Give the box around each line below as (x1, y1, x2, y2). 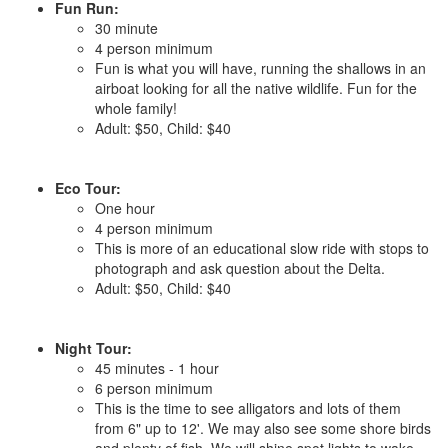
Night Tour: (55, 338, 132, 358)
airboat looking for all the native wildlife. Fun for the (95, 78, 417, 98)
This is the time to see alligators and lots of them (95, 398, 401, 418)
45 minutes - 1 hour (95, 358, 219, 378)
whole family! (95, 98, 177, 118)
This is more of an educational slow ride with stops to (95, 238, 429, 258)
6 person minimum (95, 378, 213, 398)
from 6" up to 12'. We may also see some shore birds (95, 418, 431, 438)
